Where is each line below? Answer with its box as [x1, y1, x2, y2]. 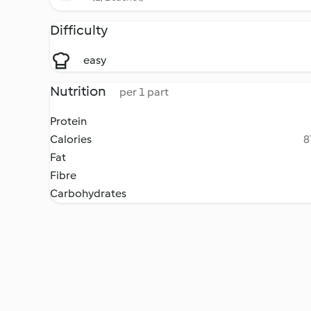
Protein [50, 115, 87, 128]
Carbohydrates [50, 187, 126, 200]
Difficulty [50, 22, 108, 38]
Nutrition [50, 83, 108, 99]
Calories [50, 133, 92, 146]
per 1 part [119, 85, 169, 99]
